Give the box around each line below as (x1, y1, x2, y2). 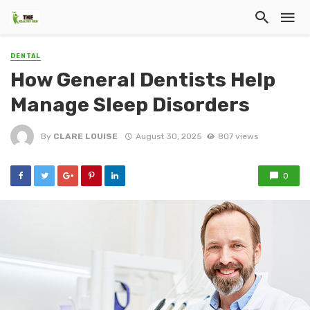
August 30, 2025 (135, 131, 202, 141)
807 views (217, 131, 258, 141)
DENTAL (10, 53, 41, 60)
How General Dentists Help (10, 68, 275, 92)
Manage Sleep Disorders (10, 93, 250, 117)
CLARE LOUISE (53, 131, 118, 141)
